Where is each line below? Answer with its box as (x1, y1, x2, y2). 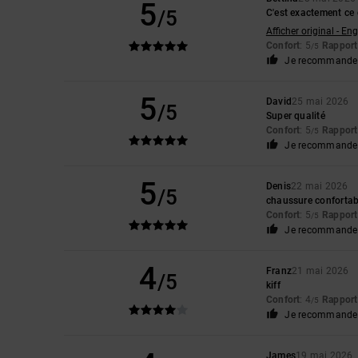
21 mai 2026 (292, 265, 349, 276)
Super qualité (265, 109, 325, 121)
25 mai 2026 (292, 95, 349, 107)
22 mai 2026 (291, 180, 348, 192)
